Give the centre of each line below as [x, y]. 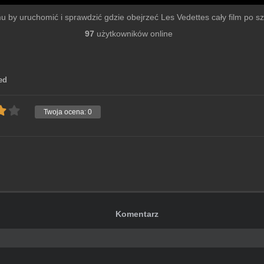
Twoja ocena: [66, 112]
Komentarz [137, 214]
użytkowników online [133, 34]
